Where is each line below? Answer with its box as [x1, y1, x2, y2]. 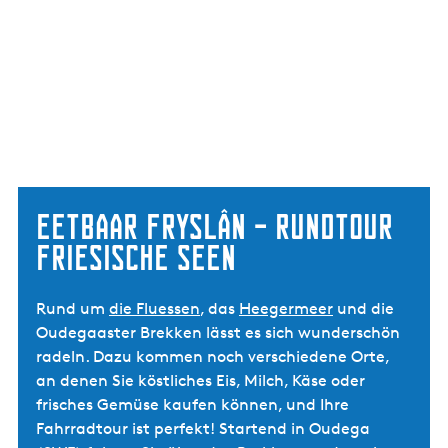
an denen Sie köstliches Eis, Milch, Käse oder [36, 371, 365, 390]
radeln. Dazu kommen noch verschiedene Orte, [36, 347, 389, 366]
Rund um [36, 299, 109, 318]
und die [333, 299, 394, 318]
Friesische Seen [36, 238, 236, 277]
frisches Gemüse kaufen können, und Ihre [36, 395, 349, 414]
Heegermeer [239, 299, 333, 318]
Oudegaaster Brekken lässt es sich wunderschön [36, 323, 400, 342]
